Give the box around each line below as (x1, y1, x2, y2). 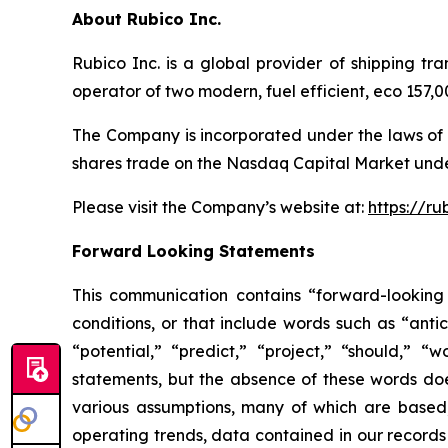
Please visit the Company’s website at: (72, 196, 368, 217)
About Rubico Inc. (72, 8, 221, 29)
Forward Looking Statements (72, 240, 315, 261)
